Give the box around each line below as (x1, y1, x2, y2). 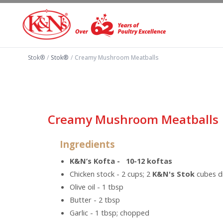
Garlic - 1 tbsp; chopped (70, 208, 149, 218)
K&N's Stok (152, 169, 195, 179)
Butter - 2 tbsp (70, 195, 120, 205)
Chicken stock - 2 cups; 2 (70, 169, 152, 179)
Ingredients (60, 138, 115, 151)
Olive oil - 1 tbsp (70, 182, 123, 192)
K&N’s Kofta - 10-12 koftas (70, 156, 172, 166)
